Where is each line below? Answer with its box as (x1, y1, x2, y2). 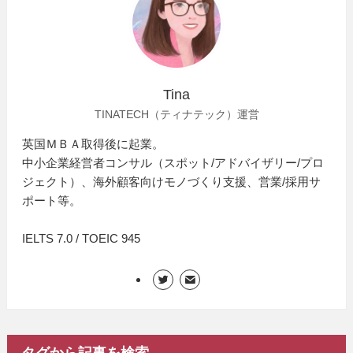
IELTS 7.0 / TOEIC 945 (22, 231, 141, 245)
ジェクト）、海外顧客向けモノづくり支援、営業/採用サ (22, 174, 321, 188)
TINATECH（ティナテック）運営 (94, 107, 259, 121)
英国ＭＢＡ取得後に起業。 (22, 136, 165, 150)
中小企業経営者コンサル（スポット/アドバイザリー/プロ (22, 155, 325, 169)
